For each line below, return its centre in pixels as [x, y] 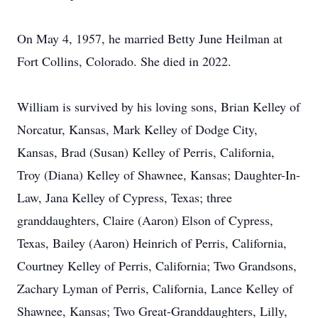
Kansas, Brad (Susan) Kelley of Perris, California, [146, 152]
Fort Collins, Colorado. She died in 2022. [124, 61]
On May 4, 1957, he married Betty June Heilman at [150, 38]
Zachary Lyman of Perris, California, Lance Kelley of [155, 288]
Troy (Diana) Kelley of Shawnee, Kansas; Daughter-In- [159, 175]
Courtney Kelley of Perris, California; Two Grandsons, [157, 265]
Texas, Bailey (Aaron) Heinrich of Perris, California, [152, 243]
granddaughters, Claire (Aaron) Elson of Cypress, [145, 220]
